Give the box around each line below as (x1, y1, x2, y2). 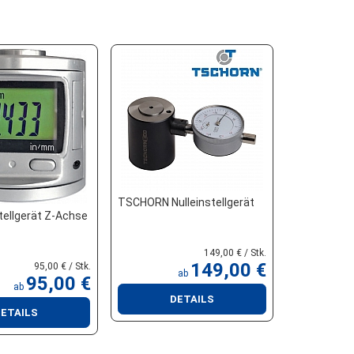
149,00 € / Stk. (204, 247, 266, 258)
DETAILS (169, 293, 214, 305)
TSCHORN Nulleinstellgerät (117, 196, 254, 209)
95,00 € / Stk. (33, 261, 91, 272)
